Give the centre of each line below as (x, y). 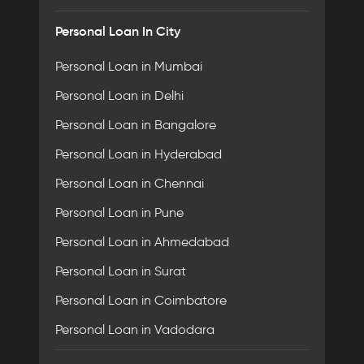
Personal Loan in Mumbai (129, 66)
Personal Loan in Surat (121, 271)
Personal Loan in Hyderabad (139, 154)
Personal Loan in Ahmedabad (142, 242)
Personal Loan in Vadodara (135, 329)
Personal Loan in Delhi (119, 95)
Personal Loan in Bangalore (136, 125)
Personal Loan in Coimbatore (141, 300)
